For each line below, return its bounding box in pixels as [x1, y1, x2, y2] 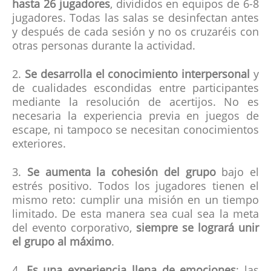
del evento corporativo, [12, 223, 132, 235]
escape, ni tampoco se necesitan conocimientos [12, 125, 259, 137]
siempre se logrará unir [132, 223, 259, 235]
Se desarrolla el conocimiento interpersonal [24, 70, 254, 81]
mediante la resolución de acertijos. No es [12, 97, 259, 109]
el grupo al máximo [12, 237, 111, 249]
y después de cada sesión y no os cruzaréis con [12, 27, 259, 39]
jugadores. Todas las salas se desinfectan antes [12, 13, 259, 25]
